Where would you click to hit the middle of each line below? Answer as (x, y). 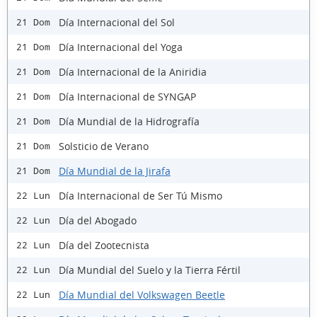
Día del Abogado (98, 220)
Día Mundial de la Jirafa (115, 171)
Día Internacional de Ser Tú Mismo (140, 195)
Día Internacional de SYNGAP (127, 96)
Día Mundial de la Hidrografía (129, 121)
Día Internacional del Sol (117, 22)
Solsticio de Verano (104, 146)
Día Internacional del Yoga (121, 47)
